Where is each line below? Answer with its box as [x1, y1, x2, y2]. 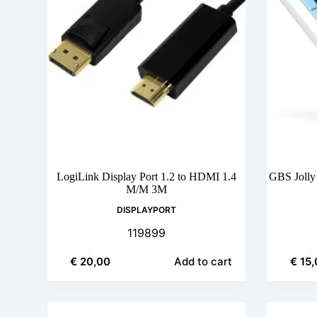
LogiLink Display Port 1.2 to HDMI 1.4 [57, 171, 237, 183]
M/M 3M [126, 183, 168, 196]
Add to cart [174, 255, 233, 269]
